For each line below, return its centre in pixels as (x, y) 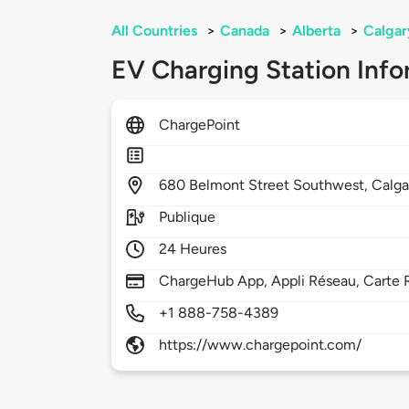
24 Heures (193, 249)
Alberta (316, 31)
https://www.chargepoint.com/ (261, 345)
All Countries (154, 31)
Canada (245, 31)
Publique (188, 217)
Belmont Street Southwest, (281, 185)
